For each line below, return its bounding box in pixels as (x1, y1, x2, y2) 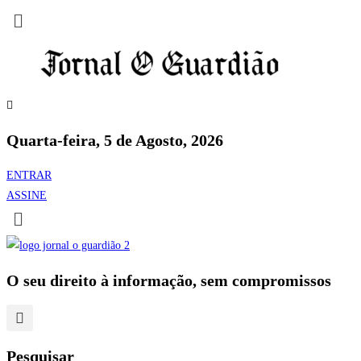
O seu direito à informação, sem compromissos (6, 271, 331, 289)
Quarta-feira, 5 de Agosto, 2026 (6, 131, 223, 149)
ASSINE (6, 189, 47, 201)
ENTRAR (6, 168, 52, 181)
